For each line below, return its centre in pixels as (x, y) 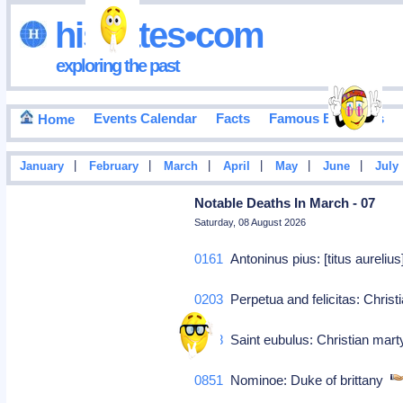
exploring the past (117, 65)
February (113, 167)
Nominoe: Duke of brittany (307, 380)
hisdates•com (155, 35)
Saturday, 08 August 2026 (251, 222)
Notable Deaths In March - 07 (285, 203)
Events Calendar (145, 119)
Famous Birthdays (326, 119)
